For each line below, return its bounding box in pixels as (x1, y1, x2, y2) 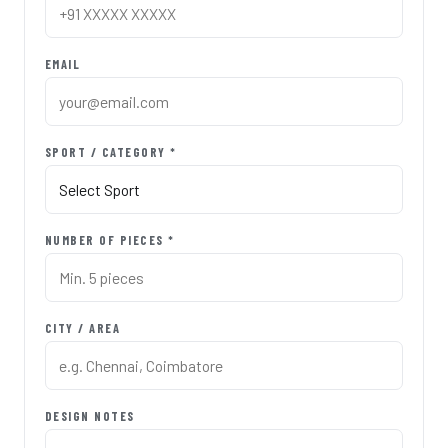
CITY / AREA (44, 319, 121, 336)
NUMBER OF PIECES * (44, 231, 175, 248)
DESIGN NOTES (44, 407, 135, 424)
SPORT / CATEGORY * (44, 143, 177, 160)
